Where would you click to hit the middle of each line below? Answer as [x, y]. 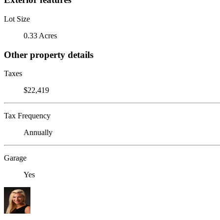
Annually [38, 133]
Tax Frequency [27, 116]
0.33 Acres [40, 35]
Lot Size [17, 19]
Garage [15, 158]
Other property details [49, 55]
